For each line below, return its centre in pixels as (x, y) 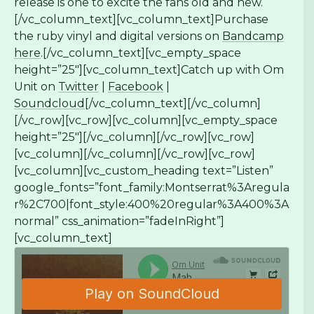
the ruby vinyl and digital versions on (118, 36)
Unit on (36, 86)
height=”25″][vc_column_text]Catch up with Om (149, 69)
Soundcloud (49, 103)
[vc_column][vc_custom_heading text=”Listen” (144, 170)
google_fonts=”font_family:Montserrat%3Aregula (152, 187)
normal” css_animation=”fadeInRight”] (119, 221)
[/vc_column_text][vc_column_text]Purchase (141, 19)
